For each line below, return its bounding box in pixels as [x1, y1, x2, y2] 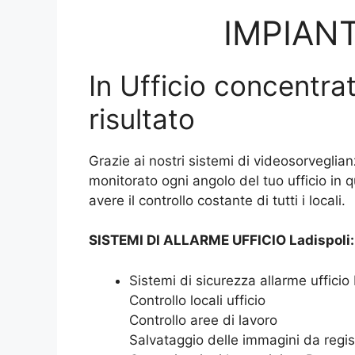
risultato [89, 101, 195, 136]
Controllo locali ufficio [129, 292, 265, 308]
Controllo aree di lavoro [129, 311, 277, 328]
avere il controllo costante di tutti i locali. [89, 192, 345, 208]
